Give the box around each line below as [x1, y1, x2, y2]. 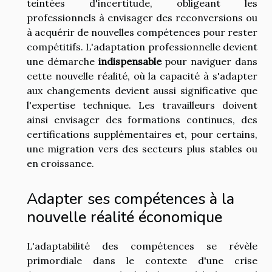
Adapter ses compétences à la [27, 188, 234, 209]
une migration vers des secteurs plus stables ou [27, 143, 257, 155]
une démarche [27, 55, 98, 68]
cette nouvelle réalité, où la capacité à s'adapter [27, 70, 257, 83]
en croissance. [27, 157, 94, 170]
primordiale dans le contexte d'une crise [27, 254, 257, 267]
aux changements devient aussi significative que [27, 84, 257, 97]
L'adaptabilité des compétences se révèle [27, 239, 257, 252]
